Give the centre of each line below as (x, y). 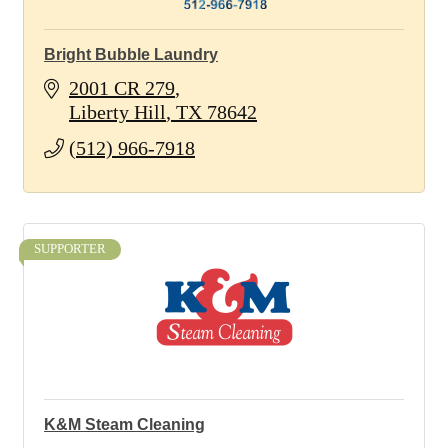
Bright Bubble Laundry (131, 54)
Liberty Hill (117, 112)
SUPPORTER (70, 249)
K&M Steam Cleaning (124, 424)
